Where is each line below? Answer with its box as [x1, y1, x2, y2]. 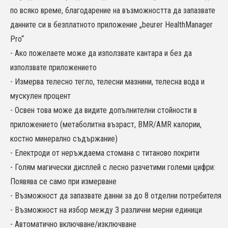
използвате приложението [10, 63, 97, 73]
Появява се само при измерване [10, 177, 117, 187]
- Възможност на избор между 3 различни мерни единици [10, 205, 202, 215]
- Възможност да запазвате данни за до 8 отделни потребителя [10, 191, 221, 201]
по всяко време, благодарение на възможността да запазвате [10, 6, 215, 16]
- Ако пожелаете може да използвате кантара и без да [10, 48, 192, 59]
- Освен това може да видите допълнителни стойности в [10, 105, 197, 116]
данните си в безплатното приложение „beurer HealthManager [10, 20, 213, 30]
